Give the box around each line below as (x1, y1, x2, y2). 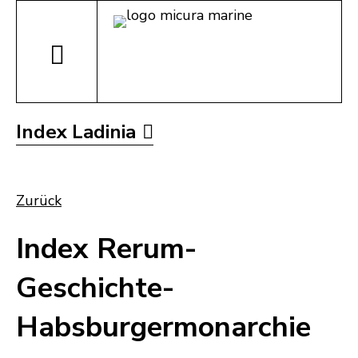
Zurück (16, 191, 62, 210)
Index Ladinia (16, 119, 136, 145)
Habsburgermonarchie (16, 308, 311, 348)
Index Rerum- (16, 229, 197, 269)
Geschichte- (16, 268, 174, 308)
